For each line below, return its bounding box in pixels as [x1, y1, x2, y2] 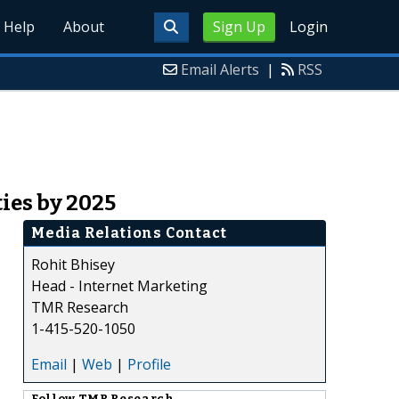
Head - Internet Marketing [31, 275, 208, 296]
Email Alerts [181, 60, 259, 79]
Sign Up [212, 17, 265, 37]
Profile [127, 354, 171, 374]
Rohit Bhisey [31, 254, 115, 274]
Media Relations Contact [31, 224, 227, 241]
